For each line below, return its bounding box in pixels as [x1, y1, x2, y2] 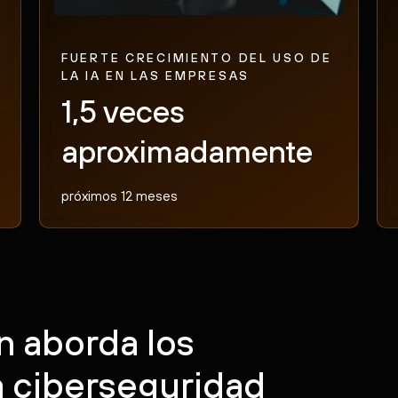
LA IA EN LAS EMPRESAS [60, 68, 251, 83]
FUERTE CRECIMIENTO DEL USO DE [60, 50, 332, 65]
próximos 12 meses [60, 187, 178, 203]
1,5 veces [60, 92, 185, 129]
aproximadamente [60, 132, 313, 169]
